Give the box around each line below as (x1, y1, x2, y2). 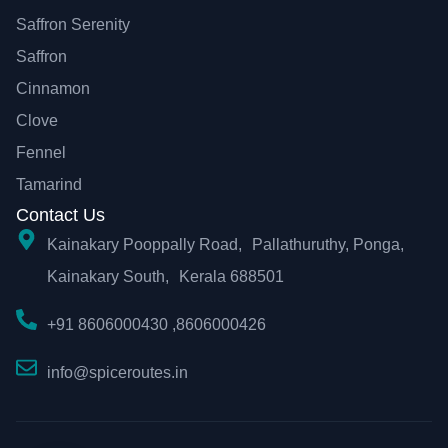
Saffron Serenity (16, 15, 130, 33)
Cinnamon (16, 79, 90, 97)
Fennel (16, 143, 66, 161)
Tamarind (16, 175, 82, 193)
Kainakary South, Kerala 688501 (47, 267, 285, 285)
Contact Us (16, 204, 105, 225)
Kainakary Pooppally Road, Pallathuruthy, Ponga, (47, 235, 415, 253)
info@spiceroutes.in (47, 363, 189, 381)
